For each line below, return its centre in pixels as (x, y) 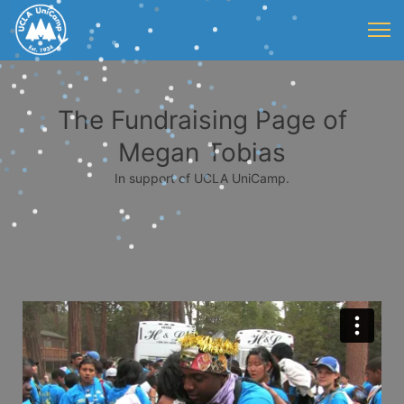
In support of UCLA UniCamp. (202, 178)
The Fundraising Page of (202, 120)
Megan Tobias (202, 152)
